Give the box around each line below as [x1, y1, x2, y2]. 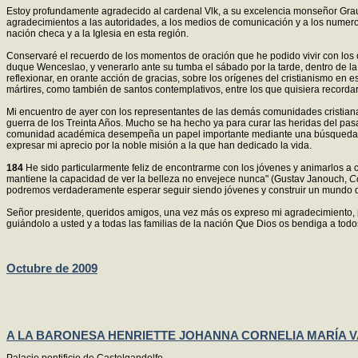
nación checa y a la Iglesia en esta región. [6, 28, 189, 39]
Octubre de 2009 [6, 261, 97, 276]
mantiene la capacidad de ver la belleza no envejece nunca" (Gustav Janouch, [6, 173, 349, 185]
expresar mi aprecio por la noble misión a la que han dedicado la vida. [6, 140, 312, 151]
